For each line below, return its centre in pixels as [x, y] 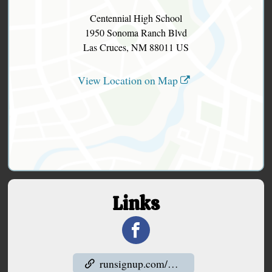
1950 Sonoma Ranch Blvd [136, 33]
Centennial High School [136, 18]
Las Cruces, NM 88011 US [136, 47]
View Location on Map [129, 80]
